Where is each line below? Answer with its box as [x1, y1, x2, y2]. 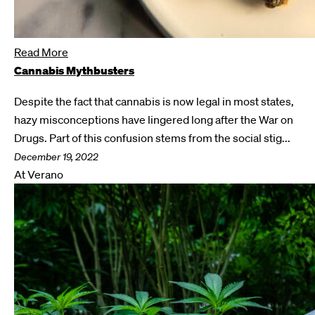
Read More [14, 45, 68, 59]
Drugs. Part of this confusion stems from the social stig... [14, 131, 290, 145]
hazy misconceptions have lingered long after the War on [14, 112, 293, 127]
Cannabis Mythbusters [14, 63, 134, 78]
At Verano [14, 167, 63, 181]
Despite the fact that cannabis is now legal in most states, [14, 94, 294, 108]
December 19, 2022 [14, 150, 98, 163]
